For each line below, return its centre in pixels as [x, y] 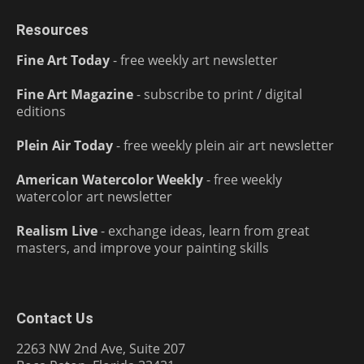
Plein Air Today [65, 145]
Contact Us [55, 318]
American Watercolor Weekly [110, 179]
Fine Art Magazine [75, 94]
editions [41, 111]
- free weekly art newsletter [194, 60]
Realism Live [57, 230]
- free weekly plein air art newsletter [223, 145]
